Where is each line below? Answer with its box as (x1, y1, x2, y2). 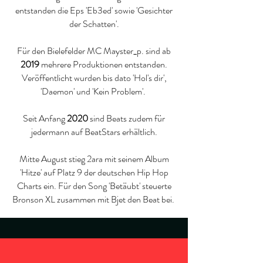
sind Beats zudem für (88, 112, 165, 125)
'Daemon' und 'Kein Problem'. (41, 85, 147, 98)
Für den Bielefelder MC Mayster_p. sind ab (17, 44, 171, 58)
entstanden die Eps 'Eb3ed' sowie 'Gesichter (15, 4, 173, 17)
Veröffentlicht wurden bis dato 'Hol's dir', (21, 71, 167, 85)
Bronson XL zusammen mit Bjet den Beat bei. (12, 193, 176, 206)
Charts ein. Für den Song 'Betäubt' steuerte (16, 179, 171, 193)
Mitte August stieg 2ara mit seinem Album (19, 152, 169, 166)
